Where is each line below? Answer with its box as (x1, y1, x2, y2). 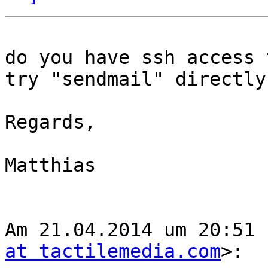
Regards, (5, 111, 96, 133)
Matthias (5, 154, 96, 176)
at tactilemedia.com (5, 240, 221, 263)
